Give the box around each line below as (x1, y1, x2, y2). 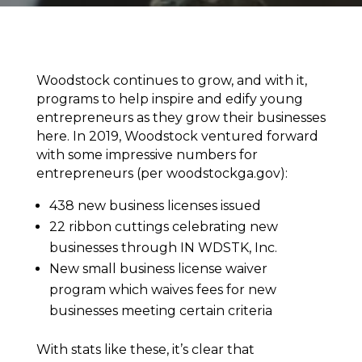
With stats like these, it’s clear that (36, 341, 255, 357)
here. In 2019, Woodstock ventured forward (36, 128, 318, 144)
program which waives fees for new (48, 281, 276, 297)
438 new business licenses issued (48, 197, 261, 213)
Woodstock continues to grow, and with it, (36, 72, 307, 88)
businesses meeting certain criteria (48, 302, 276, 318)
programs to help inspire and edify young (36, 90, 303, 107)
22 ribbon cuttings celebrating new (48, 218, 278, 234)
